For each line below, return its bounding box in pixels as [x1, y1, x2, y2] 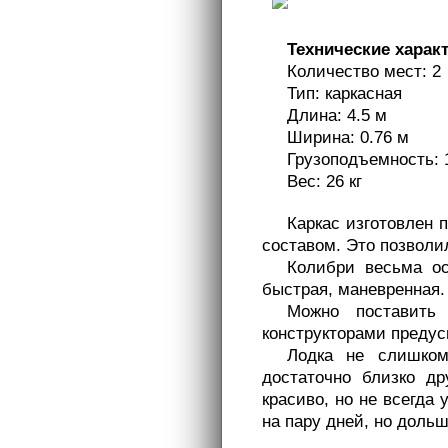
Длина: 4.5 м [287, 105, 387, 125]
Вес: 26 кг [287, 171, 362, 191]
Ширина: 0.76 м [287, 127, 409, 147]
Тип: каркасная [287, 83, 402, 103]
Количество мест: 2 [287, 61, 441, 81]
